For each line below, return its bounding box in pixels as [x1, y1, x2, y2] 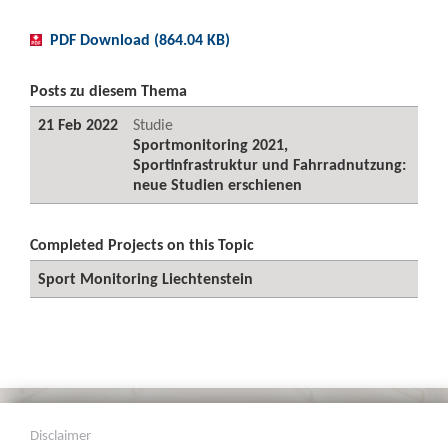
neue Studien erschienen [133, 175, 302, 194]
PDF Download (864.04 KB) [50, 30, 230, 49]
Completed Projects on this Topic [30, 235, 254, 254]
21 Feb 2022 [38, 115, 118, 134]
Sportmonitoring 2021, [133, 135, 288, 154]
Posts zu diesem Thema [30, 81, 187, 100]
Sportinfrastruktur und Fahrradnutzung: [133, 155, 406, 174]
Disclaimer [30, 426, 92, 444]
